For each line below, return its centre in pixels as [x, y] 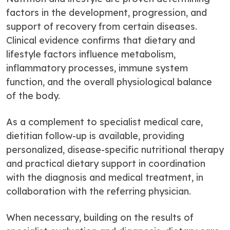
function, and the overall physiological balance [109, 82]
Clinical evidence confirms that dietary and [101, 40]
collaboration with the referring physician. [99, 191]
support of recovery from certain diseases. [102, 26]
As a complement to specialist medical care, [104, 122]
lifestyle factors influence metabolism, [91, 54]
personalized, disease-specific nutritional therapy [115, 149]
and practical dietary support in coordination [106, 163]
